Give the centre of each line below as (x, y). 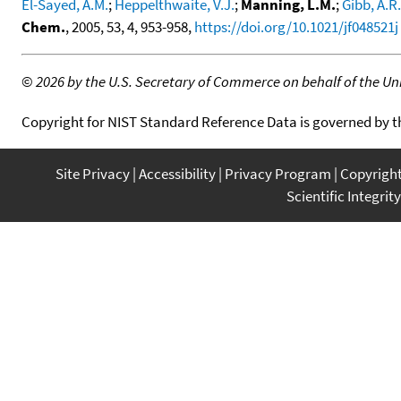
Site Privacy (93, 173)
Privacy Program (278, 173)
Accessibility (177, 173)
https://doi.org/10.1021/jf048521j (296, 26)
